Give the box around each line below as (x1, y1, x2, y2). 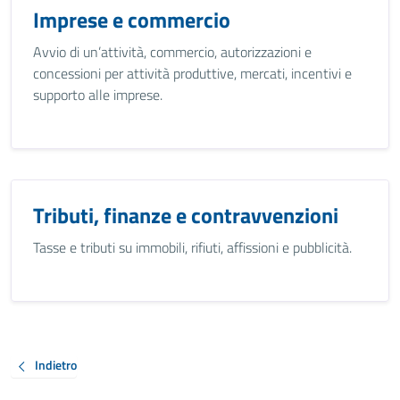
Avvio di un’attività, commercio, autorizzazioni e (33, 41, 312, 62)
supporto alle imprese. (33, 84, 162, 105)
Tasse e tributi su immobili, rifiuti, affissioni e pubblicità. (33, 237, 352, 258)
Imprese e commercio (33, 4, 230, 36)
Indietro (35, 355, 77, 375)
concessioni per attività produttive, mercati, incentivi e (33, 62, 352, 84)
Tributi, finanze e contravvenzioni (33, 199, 338, 231)
